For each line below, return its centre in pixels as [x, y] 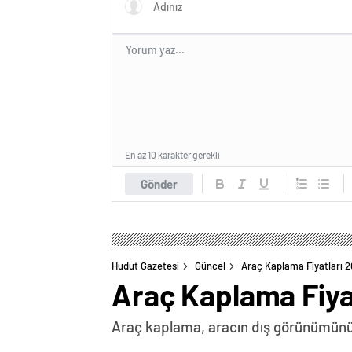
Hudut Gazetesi [145, 266]
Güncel [210, 266]
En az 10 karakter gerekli [172, 155]
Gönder [159, 184]
